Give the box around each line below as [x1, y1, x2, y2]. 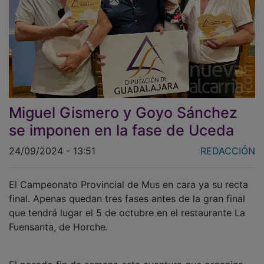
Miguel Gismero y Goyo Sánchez [9, 95, 237, 113]
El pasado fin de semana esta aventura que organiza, [9, 250, 246, 262]
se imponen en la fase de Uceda [9, 113, 234, 131]
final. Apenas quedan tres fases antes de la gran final [9, 184, 245, 196]
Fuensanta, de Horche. [9, 212, 108, 225]
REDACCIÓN [200, 136, 255, 148]
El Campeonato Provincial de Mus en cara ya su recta [9, 170, 248, 182]
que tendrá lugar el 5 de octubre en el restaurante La [9, 198, 245, 210]
